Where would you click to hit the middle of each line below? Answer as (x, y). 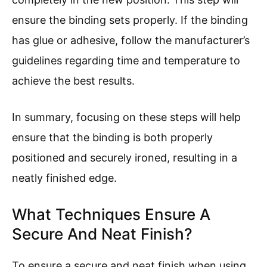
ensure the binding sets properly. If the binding (130, 20)
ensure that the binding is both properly (112, 138)
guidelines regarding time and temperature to (126, 61)
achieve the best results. (73, 81)
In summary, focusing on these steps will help (126, 117)
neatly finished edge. (64, 178)
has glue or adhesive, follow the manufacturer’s (131, 41)
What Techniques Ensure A (111, 215)
